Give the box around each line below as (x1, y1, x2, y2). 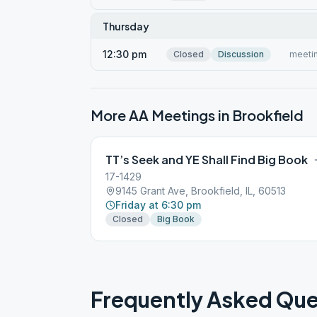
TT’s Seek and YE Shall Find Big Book (105, 152, 308, 167)
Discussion (218, 49, 264, 59)
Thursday (103, 20, 149, 33)
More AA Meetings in (91, 106, 232, 124)
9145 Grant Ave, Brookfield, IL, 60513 (115, 185, 286, 197)
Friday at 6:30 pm (115, 199, 201, 211)
